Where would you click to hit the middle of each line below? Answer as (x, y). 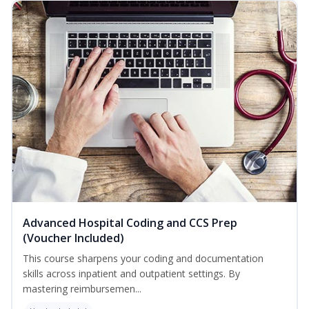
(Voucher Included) (73, 238)
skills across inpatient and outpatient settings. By (131, 274)
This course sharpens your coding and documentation (143, 259)
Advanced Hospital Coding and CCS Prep (130, 223)
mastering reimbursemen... (82, 289)
